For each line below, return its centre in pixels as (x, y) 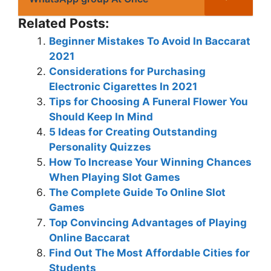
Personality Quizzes (100, 147)
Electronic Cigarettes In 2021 (123, 87)
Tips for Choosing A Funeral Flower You (149, 102)
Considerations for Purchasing (127, 71)
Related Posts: (64, 23)
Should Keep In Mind (101, 117)
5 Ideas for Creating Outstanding (133, 132)
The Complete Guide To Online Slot (137, 192)
